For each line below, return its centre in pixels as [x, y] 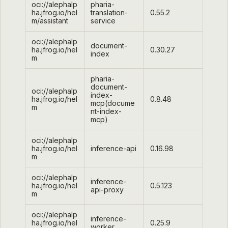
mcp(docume [113, 103]
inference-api [113, 148]
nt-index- [106, 111]
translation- [109, 12]
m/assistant [50, 20]
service [103, 20]
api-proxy [107, 189]
